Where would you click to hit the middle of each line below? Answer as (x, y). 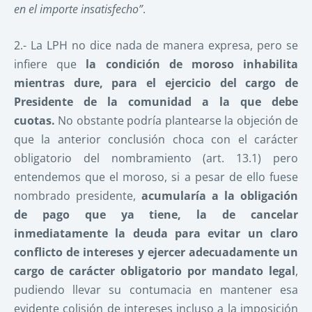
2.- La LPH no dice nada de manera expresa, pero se (156, 46)
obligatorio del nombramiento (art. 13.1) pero (156, 158)
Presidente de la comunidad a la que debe (156, 102)
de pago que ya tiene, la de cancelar (156, 215)
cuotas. (34, 121)
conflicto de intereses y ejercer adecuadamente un (156, 252)
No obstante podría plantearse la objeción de (177, 121)
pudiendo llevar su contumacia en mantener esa (156, 290)
